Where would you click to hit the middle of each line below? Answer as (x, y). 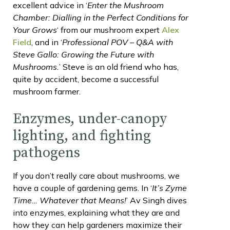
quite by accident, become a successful (86, 79)
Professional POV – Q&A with (118, 42)
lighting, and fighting (82, 136)
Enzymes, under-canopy (90, 119)
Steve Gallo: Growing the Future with (83, 54)
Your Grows (35, 30)
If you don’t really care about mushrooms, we (96, 175)
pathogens (46, 152)
